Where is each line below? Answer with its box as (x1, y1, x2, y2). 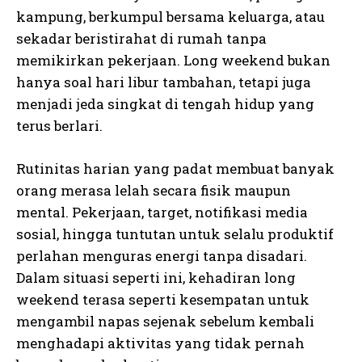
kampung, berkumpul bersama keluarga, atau (16, 7, 325, 27)
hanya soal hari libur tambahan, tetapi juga (16, 73, 311, 92)
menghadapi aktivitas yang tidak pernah (16, 334, 305, 353)
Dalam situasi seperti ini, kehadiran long (16, 268, 296, 288)
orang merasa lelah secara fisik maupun (16, 181, 291, 200)
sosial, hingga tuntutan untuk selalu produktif (16, 225, 334, 244)
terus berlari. (16, 116, 103, 136)
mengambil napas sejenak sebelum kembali (16, 312, 314, 331)
